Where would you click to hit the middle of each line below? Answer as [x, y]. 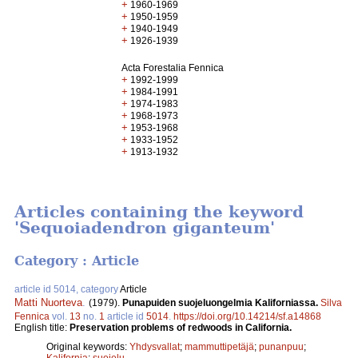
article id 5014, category [67, 289]
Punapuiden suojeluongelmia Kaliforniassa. [221, 302]
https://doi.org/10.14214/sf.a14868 [247, 316]
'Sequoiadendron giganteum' [145, 228]
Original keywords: [88, 346]
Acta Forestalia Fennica [173, 68]
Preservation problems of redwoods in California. [181, 327]
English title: [42, 327]
